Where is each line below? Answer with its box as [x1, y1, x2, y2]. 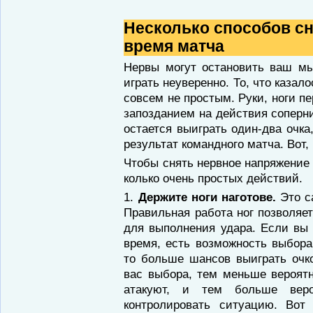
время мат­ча [124, 38, 225, 55]
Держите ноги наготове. [138, 190, 281, 204]
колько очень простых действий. [124, 171, 303, 185]
